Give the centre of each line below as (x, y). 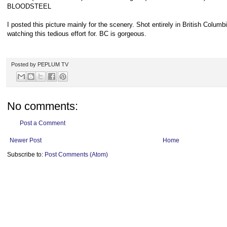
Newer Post (26, 141)
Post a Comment (43, 123)
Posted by (24, 64)
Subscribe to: (26, 155)
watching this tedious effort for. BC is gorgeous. (77, 33)
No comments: (43, 106)
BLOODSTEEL (29, 6)
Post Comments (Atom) (76, 155)
